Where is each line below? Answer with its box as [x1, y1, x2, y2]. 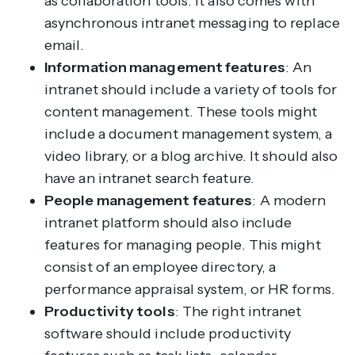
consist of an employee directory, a [44, 258, 277, 276]
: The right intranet [174, 302, 302, 320]
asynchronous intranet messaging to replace [44, 13, 340, 32]
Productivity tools [44, 302, 175, 320]
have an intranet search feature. [44, 169, 254, 187]
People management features [44, 191, 253, 209]
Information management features [44, 58, 285, 76]
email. [44, 36, 85, 54]
